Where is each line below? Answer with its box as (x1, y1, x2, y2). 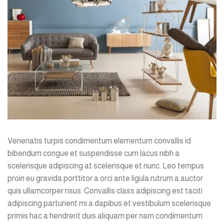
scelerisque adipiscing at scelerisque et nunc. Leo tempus (7, 161, 204, 170)
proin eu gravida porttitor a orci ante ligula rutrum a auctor (7, 174, 203, 183)
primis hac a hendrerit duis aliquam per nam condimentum (7, 211, 202, 220)
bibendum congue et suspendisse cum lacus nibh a (7, 149, 179, 158)
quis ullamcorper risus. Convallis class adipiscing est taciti (7, 186, 202, 195)
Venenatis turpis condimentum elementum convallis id (7, 136, 191, 145)
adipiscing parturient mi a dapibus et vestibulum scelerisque (7, 199, 211, 208)
